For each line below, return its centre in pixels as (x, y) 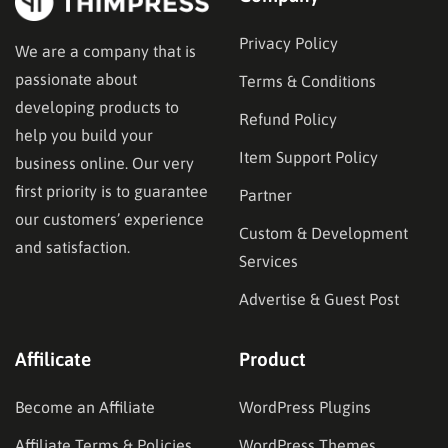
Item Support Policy (308, 156)
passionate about (76, 79)
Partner (265, 194)
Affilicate (53, 358)
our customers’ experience (109, 219)
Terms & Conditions (307, 80)
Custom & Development (323, 232)
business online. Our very (104, 163)
